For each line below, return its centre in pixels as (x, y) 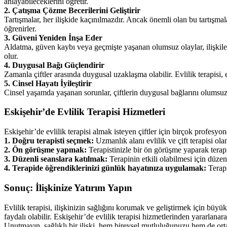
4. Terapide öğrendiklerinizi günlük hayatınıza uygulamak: (105, 168)
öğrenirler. (20, 28)
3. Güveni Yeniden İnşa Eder (53, 37)
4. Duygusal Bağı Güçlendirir (54, 65)
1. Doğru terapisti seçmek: (49, 141)
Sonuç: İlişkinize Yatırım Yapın (68, 187)
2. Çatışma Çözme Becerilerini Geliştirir (72, 10)
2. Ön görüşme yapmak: (45, 150)
